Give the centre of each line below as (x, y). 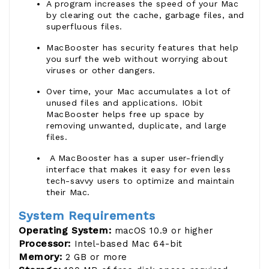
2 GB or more (96, 257)
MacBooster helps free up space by (125, 114)
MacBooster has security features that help (143, 47)
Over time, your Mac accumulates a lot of (139, 91)
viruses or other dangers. (101, 70)
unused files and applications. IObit (125, 102)
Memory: (42, 256)
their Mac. (68, 192)
